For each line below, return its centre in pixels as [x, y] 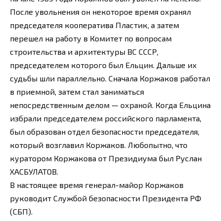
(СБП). [21, 212]
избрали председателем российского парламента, [106, 118]
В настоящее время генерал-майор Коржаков [97, 185]
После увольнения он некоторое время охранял [100, 12]
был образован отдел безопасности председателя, [105, 132]
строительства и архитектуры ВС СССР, [84, 52]
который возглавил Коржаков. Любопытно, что [99, 145]
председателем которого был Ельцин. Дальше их [103, 65]
